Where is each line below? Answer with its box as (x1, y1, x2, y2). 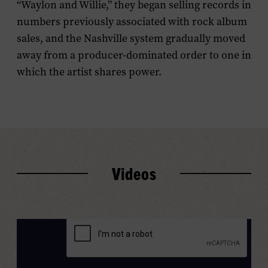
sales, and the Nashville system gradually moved (17, 31, 245, 45)
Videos (111, 163, 157, 184)
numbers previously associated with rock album (17, 14, 247, 29)
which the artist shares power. (17, 65, 162, 79)
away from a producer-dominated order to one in (17, 48, 251, 62)
